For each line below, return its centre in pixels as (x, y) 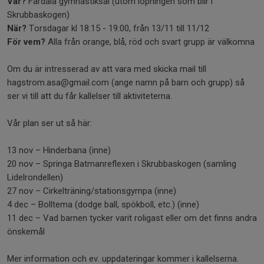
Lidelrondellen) (35, 177)
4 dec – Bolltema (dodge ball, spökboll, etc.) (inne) (103, 204)
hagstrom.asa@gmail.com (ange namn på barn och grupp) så (126, 82)
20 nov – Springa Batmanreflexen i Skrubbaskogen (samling (122, 164)
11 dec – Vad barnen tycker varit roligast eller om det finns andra (132, 218)
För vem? (27, 42)
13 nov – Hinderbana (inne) (59, 150)
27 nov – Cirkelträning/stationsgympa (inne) (92, 191)
